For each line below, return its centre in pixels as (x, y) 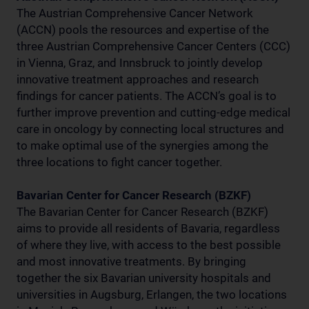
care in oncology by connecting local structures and (150, 129)
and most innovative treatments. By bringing (131, 261)
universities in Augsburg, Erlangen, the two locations (152, 294)
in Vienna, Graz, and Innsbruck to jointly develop (140, 62)
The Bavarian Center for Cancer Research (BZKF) (142, 211)
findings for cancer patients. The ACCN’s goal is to (147, 96)
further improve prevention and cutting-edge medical (153, 112)
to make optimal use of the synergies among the (142, 145)
